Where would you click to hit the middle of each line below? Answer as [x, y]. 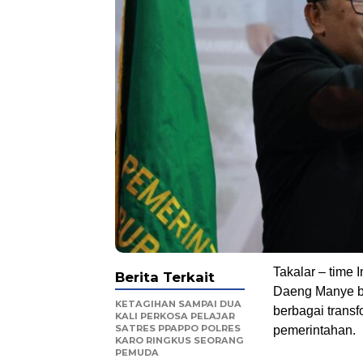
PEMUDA [137, 352]
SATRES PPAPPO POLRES [178, 328]
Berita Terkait [165, 277]
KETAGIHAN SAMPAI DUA [178, 303]
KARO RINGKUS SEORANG [179, 340]
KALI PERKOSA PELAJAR [175, 316]
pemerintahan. [314, 330]
